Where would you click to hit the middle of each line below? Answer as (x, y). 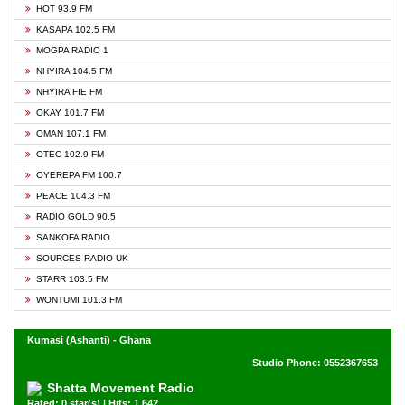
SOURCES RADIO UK (82, 258)
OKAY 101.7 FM (70, 113)
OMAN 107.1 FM (71, 133)
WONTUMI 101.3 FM (79, 300)
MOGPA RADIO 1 (72, 50)
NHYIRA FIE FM (69, 92)
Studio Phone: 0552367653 (315, 363)
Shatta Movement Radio (121, 388)
